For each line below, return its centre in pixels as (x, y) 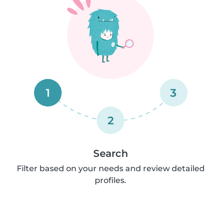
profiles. (110, 180)
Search (110, 153)
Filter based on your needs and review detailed (110, 168)
